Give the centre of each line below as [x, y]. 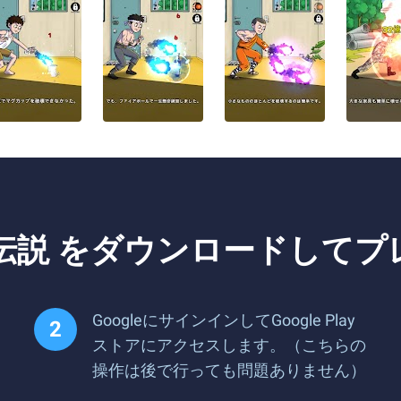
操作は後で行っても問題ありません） [229, 370]
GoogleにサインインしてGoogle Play [224, 320]
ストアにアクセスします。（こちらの [229, 345]
